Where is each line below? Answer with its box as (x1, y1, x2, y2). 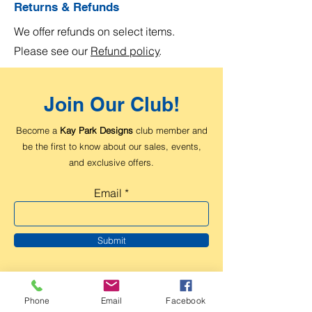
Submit (97, 234, 126, 246)
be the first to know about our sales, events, (22, 140, 201, 152)
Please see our (14, 43, 91, 58)
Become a (15, 124, 60, 136)
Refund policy (91, 43, 159, 58)
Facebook (166, 295, 205, 306)
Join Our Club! (43, 92, 180, 116)
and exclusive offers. (69, 156, 154, 168)
